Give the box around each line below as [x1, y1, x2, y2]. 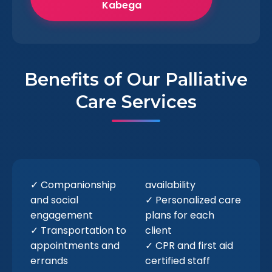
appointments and [30, 239, 120, 253]
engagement [30, 208, 93, 222]
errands [30, 254, 68, 268]
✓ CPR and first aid [145, 239, 233, 253]
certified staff [145, 254, 210, 268]
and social [30, 193, 78, 207]
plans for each [145, 208, 214, 222]
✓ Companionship [30, 178, 116, 192]
